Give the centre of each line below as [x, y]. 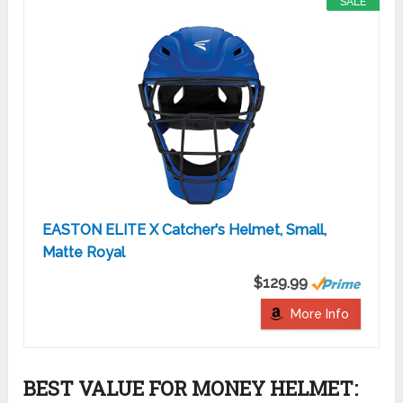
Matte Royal [84, 253]
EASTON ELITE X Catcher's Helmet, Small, [185, 230]
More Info [319, 314]
